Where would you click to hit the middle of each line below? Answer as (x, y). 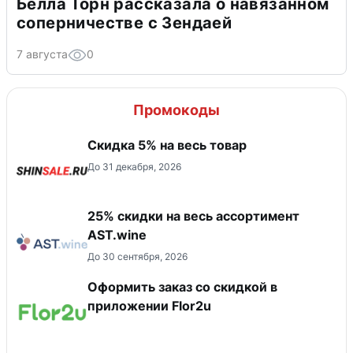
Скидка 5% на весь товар (167, 145)
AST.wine (117, 235)
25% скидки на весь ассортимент (193, 216)
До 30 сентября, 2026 (137, 257)
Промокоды (176, 110)
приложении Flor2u (149, 306)
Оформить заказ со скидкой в (182, 287)
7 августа (42, 54)
